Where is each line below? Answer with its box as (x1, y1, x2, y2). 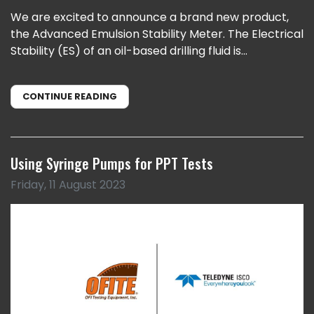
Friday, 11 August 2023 (11, 177, 125, 193)
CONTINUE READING (22, 90, 117, 104)
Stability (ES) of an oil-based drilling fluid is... (11, 43, 247, 60)
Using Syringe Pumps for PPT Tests (11, 153, 213, 175)
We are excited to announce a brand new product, (11, 9, 289, 26)
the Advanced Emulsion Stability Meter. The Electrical (11, 26, 303, 43)
